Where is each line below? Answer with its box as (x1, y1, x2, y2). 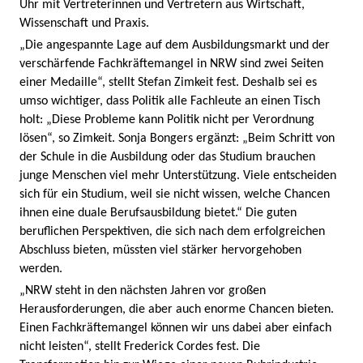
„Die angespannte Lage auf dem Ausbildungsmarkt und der (19, 38, 330, 52)
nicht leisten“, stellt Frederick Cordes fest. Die (19, 340, 260, 353)
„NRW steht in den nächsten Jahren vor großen (19, 284, 266, 297)
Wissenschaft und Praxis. (19, 16, 149, 30)
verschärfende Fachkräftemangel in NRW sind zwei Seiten (19, 57, 323, 70)
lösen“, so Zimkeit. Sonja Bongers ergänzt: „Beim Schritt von (19, 131, 335, 145)
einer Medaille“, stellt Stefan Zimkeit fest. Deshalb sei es (19, 75, 317, 89)
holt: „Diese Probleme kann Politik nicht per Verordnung (19, 113, 314, 126)
